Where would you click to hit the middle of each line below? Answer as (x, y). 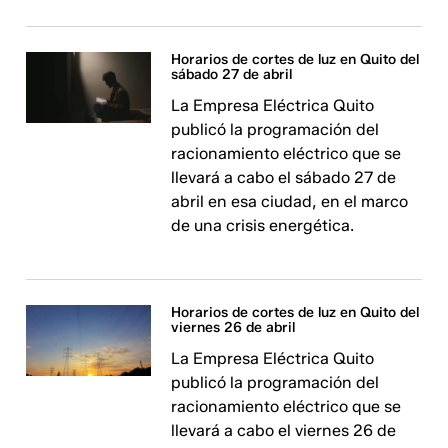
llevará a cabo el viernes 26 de (284, 431)
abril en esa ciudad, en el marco (290, 202)
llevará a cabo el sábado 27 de (284, 178)
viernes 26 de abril (233, 328)
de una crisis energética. (263, 226)
